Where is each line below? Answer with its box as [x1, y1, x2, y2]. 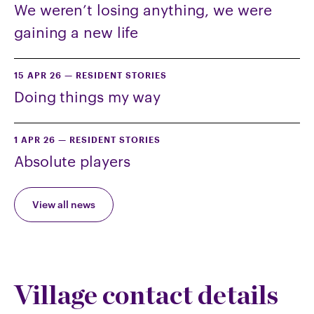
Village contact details [14, 279, 278, 311]
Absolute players [14, 152, 130, 170]
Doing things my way [14, 88, 161, 106]
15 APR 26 [14, 71, 62, 81]
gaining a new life [14, 23, 139, 41]
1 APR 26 [14, 136, 55, 145]
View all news [32, 198, 95, 211]
